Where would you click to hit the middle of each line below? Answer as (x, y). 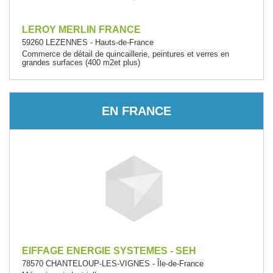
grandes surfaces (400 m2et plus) (81, 62)
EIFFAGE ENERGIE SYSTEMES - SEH (109, 251)
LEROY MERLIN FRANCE (81, 30)
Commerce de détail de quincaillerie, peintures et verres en (126, 54)
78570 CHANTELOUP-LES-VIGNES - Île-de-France (113, 264)
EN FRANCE (136, 111)
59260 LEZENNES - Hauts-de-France (88, 42)
